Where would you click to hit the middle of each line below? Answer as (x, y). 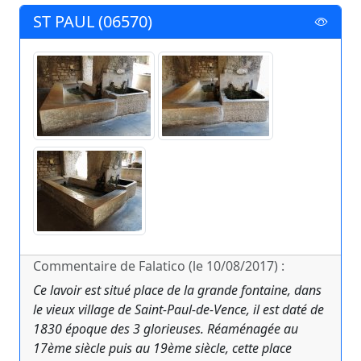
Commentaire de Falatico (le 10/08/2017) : (159, 266)
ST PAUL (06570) (93, 22)
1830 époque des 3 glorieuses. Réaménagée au (166, 329)
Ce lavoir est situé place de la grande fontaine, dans (177, 290)
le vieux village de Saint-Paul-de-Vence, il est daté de (178, 310)
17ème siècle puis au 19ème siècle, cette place (162, 349)
